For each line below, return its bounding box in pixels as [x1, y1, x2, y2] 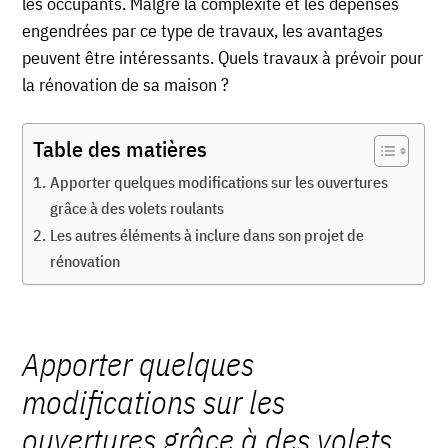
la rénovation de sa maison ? [22, 73, 230, 97]
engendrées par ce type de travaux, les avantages [22, 19, 384, 43]
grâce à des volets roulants [49, 197, 224, 219]
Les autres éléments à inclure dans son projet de [49, 224, 364, 246]
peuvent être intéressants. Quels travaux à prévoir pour [22, 46, 424, 70]
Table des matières [33, 135, 208, 164]
